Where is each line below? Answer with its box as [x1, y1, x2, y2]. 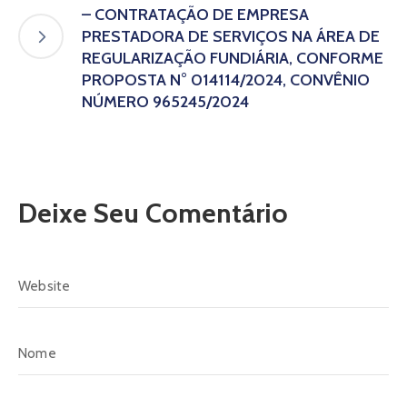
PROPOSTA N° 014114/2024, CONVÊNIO [82, 70, 370, 90]
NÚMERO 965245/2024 [82, 92, 249, 112]
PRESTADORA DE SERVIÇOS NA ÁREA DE [82, 26, 380, 46]
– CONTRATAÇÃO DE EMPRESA [82, 5, 309, 25]
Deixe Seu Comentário [18, 196, 288, 230]
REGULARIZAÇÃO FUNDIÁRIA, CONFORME [82, 48, 383, 68]
